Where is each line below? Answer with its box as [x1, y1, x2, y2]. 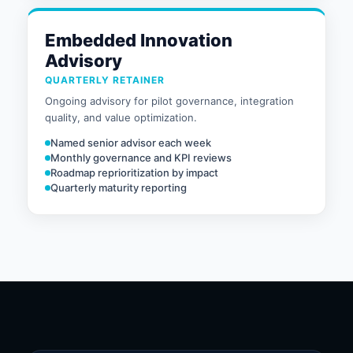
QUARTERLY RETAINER [45, 74, 165, 86]
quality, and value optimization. [45, 111, 197, 124]
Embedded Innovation [45, 30, 232, 50]
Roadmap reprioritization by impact [50, 166, 218, 179]
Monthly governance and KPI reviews [50, 151, 232, 164]
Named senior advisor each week [50, 136, 211, 149]
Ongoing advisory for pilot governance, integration [45, 95, 294, 107]
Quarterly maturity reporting [50, 181, 187, 194]
